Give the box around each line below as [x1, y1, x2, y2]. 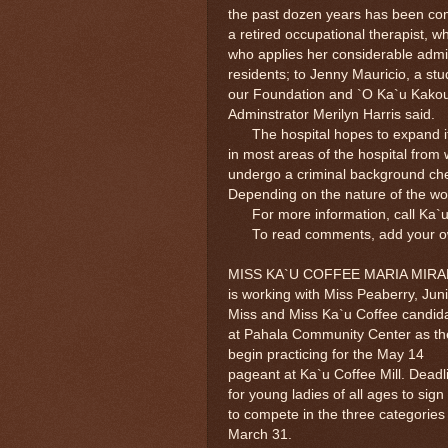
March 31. [228, 426, 296, 442]
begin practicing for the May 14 [228, 346, 424, 362]
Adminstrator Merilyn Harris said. [228, 106, 439, 122]
